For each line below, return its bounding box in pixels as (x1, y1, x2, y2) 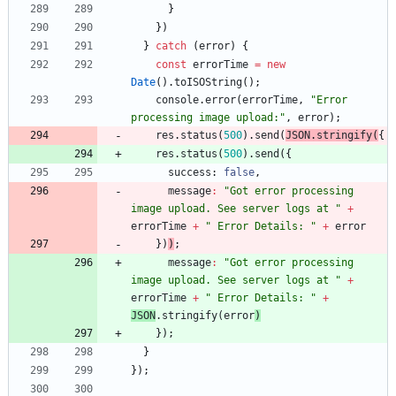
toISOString (174, 76, 242, 89)
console (156, 94, 199, 107)
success (168, 166, 211, 179)
